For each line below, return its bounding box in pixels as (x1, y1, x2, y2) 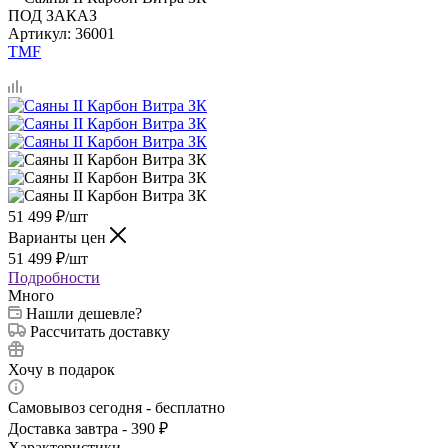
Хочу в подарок (8, 360, 115, 378)
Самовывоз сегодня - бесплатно (8, 398, 225, 416)
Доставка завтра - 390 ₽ (8, 419, 168, 437)
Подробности (8, 268, 100, 286)
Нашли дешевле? (26, 304, 142, 322)
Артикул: (8, 24, 71, 42)
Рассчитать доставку (30, 322, 170, 340)
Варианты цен (8, 228, 110, 246)
